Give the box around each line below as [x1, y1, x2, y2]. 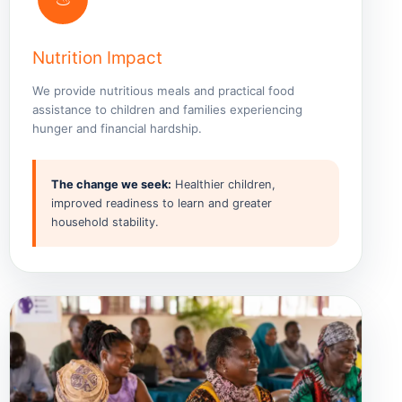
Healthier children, [171, 177, 275, 191]
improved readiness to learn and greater [51, 196, 272, 210]
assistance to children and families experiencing [32, 102, 302, 118]
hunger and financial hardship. [32, 121, 202, 136]
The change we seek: [51, 177, 171, 191]
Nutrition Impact [32, 48, 162, 69]
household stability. [51, 214, 159, 229]
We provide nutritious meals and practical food [32, 83, 294, 99]
